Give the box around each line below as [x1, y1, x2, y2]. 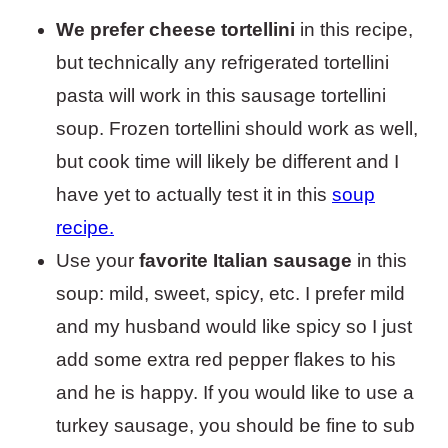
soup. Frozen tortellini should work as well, [56, 118, 418, 139]
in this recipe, [295, 19, 413, 40]
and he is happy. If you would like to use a [56, 382, 414, 403]
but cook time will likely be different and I [56, 151, 399, 172]
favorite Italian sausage [139, 250, 352, 271]
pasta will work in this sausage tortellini [56, 85, 386, 106]
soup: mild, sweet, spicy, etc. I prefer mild [56, 283, 405, 304]
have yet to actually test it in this [56, 184, 332, 205]
